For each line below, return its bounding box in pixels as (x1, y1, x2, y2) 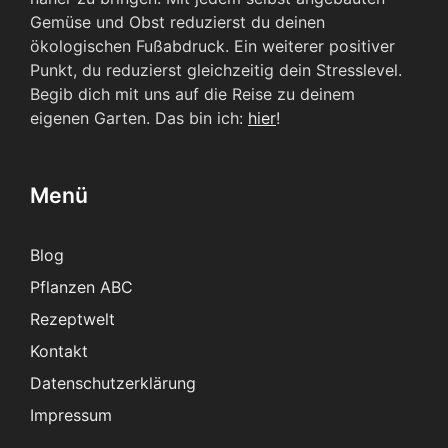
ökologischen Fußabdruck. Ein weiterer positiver (30, 35, 395, 56)
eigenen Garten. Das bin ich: (30, 107, 248, 128)
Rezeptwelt (30, 308, 115, 329)
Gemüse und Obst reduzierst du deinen (30, 11, 325, 32)
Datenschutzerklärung (30, 372, 196, 393)
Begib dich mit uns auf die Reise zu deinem (30, 83, 355, 104)
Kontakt (30, 340, 88, 361)
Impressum (30, 404, 112, 425)
